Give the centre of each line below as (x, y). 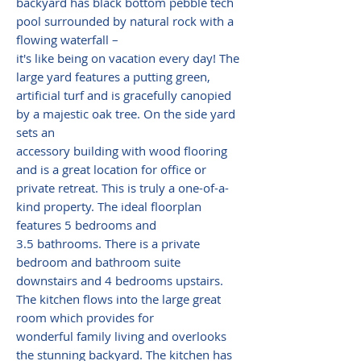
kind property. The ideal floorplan (109, 206)
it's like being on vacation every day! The (128, 58)
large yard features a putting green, (113, 77)
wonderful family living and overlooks (121, 336)
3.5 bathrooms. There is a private (108, 243)
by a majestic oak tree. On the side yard (126, 114)
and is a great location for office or (111, 169)
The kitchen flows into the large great (118, 299)
